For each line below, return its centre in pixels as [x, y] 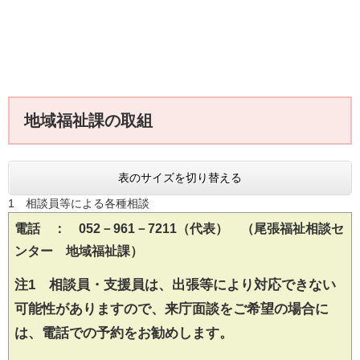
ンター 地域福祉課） [78, 252]
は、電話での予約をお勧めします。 [123, 333]
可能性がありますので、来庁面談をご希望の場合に [171, 309]
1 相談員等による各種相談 [79, 204]
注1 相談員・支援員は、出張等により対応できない [175, 285]
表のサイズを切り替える [180, 178]
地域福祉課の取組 [96, 121]
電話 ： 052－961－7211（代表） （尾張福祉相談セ [179, 229]
